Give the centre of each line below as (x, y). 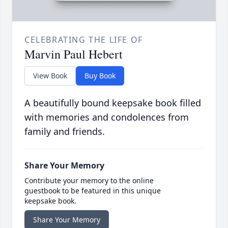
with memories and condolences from (107, 117)
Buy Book (100, 76)
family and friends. (65, 132)
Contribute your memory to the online (89, 181)
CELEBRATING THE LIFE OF (84, 40)
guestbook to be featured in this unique (93, 191)
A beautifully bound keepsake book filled (113, 103)
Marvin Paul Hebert (74, 54)
